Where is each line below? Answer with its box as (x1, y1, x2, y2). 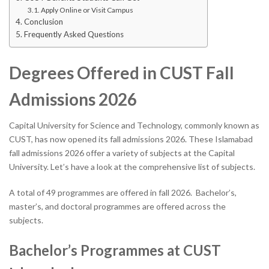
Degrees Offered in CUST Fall (9, 62, 234, 83)
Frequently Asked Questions (23, 29, 125, 39)
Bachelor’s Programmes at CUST (9, 241, 221, 259)
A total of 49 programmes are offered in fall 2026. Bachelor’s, (9, 187, 237, 198)
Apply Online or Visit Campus (41, 5, 134, 14)
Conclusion (23, 16, 65, 26)
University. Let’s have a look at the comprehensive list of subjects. (9, 161, 257, 172)
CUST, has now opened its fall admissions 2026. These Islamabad (9, 133, 253, 144)
